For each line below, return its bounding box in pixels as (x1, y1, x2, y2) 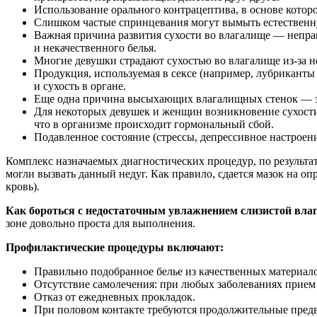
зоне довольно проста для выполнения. (6, 217, 195, 229)
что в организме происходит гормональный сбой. (34, 117, 274, 130)
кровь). (6, 180, 40, 192)
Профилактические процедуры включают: (6, 241, 224, 253)
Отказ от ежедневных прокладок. (34, 290, 195, 303)
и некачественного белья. (34, 41, 156, 54)
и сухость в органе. (34, 79, 126, 92)
